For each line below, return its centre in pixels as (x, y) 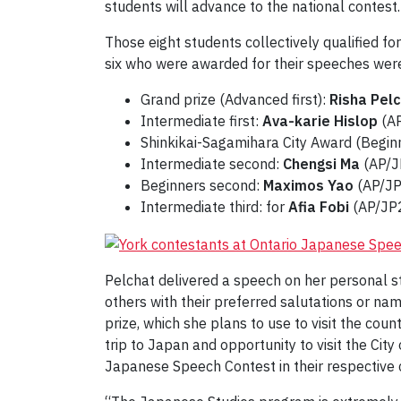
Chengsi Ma (321, 164)
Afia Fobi (320, 207)
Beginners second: (202, 186)
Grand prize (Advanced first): (235, 100)
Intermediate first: (201, 121)
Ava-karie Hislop (320, 121)
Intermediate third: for (214, 207)
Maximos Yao (308, 186)
